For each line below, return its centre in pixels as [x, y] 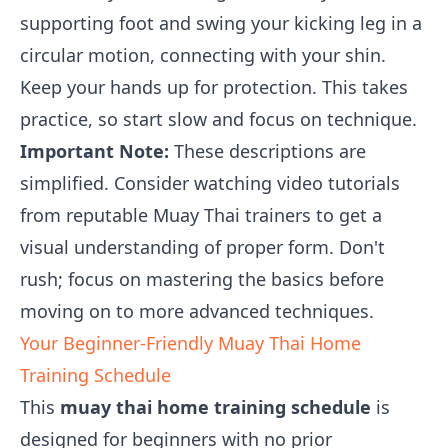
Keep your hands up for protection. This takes [214, 87]
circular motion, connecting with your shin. [203, 55]
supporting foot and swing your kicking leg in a [221, 23]
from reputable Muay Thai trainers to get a [201, 215]
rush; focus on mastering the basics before [202, 279]
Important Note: [94, 151]
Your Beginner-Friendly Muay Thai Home [190, 343]
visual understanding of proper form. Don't [202, 247]
